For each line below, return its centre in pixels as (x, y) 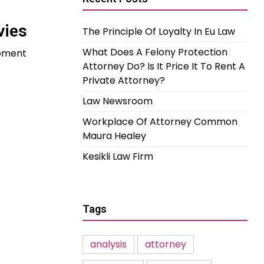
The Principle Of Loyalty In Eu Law (159, 32)
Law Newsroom (118, 101)
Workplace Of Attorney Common (160, 122)
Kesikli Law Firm (118, 156)
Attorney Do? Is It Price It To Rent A (164, 66)
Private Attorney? (124, 80)
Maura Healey (114, 136)
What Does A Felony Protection (155, 52)
